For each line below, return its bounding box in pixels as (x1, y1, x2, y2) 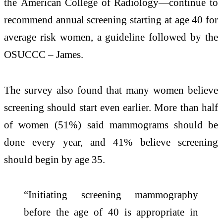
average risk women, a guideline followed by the (4, 31, 218, 43)
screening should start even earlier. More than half (4, 101, 218, 113)
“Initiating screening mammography (24, 189, 198, 201)
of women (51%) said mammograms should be (4, 118, 218, 130)
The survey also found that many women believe (4, 84, 218, 96)
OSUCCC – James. (4, 48, 83, 60)
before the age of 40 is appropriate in (24, 206, 198, 218)
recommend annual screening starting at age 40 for (4, 13, 218, 25)
